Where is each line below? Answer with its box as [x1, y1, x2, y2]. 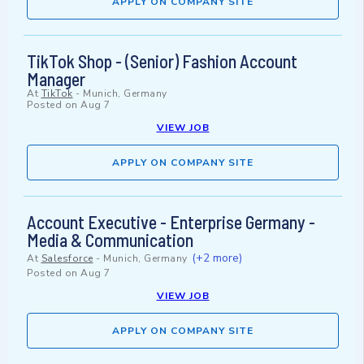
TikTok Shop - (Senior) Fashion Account [27, 50, 297, 72]
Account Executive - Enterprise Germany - [27, 211, 315, 233]
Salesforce [41, 252, 93, 266]
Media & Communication [27, 229, 193, 251]
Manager [27, 68, 85, 90]
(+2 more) [192, 250, 242, 266]
